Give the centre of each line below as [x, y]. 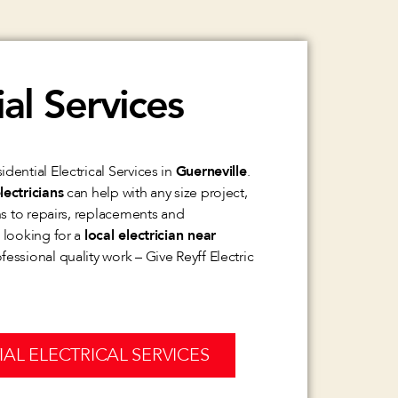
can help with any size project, [155, 193]
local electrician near [150, 235]
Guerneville [211, 171]
